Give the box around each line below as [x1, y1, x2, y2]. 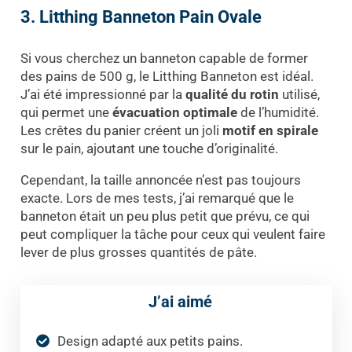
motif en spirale [222, 122, 318, 138]
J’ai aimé [148, 291, 212, 311]
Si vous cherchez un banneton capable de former [20, 49, 308, 66]
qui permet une [20, 104, 112, 120]
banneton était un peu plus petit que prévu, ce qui [20, 207, 310, 224]
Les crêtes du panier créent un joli [20, 122, 222, 138]
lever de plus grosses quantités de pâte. [20, 244, 257, 260]
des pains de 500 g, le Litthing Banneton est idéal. [20, 68, 313, 84]
